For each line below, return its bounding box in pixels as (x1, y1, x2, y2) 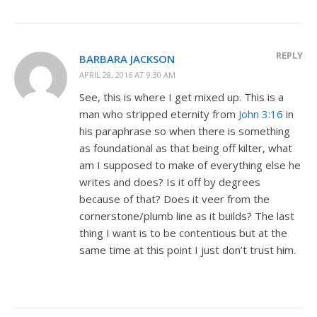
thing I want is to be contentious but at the (79, 225, 287, 240)
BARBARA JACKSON (79, 51, 175, 66)
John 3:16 (238, 106, 283, 121)
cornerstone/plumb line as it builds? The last (79, 208, 294, 223)
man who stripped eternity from (79, 106, 238, 121)
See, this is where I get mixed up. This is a (79, 89, 284, 104)
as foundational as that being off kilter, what (79, 140, 292, 155)
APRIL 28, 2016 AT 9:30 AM (79, 69, 175, 80)
